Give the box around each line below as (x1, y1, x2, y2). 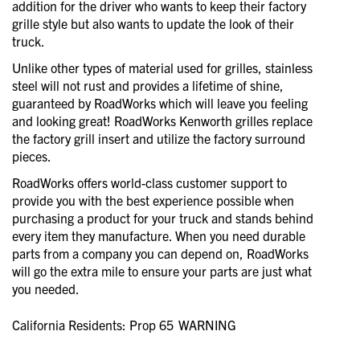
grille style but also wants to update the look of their (12, 15, 294, 32)
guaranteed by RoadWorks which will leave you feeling (12, 95, 308, 112)
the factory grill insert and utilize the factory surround (12, 130, 305, 147)
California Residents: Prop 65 (12, 317, 174, 333)
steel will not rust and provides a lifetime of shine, (12, 77, 284, 94)
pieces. (12, 148, 51, 165)
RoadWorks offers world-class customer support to (12, 174, 287, 191)
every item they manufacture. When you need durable (12, 227, 305, 244)
